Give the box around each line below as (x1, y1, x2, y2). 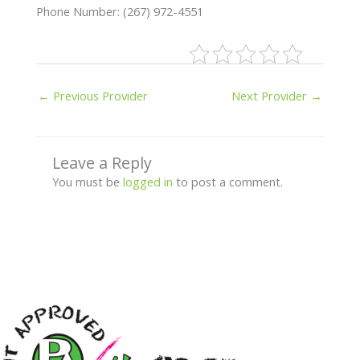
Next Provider (231, 87, 311, 104)
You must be (51, 173, 123, 190)
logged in (122, 173, 173, 190)
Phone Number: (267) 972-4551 (35, 2, 203, 19)
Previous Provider (49, 87, 148, 104)
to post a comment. (172, 173, 283, 190)
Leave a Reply (51, 151, 152, 174)
